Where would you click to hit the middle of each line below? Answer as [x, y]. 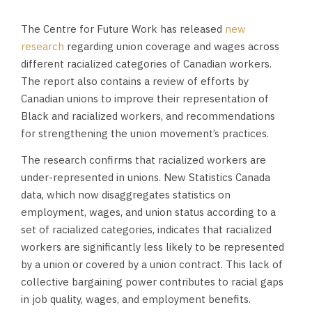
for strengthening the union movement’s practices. [145, 133]
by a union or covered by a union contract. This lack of [152, 264]
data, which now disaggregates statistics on [126, 195]
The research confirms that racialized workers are [143, 160]
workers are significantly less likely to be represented [153, 247]
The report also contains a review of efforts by [135, 81]
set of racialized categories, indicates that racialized [146, 229]
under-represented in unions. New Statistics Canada [146, 177]
